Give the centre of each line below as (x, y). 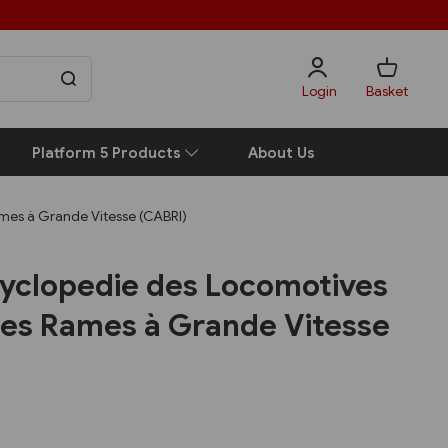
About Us (281, 152)
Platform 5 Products (108, 152)
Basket (387, 90)
